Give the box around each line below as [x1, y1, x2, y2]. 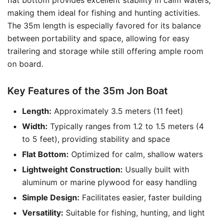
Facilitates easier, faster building [80, 192, 202, 202]
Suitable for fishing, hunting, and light [63, 208, 205, 218]
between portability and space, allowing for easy [7, 33, 190, 43]
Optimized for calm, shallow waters [69, 149, 203, 159]
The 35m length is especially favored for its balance [7, 21, 201, 30]
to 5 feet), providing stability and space [22, 134, 170, 144]
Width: [22, 121, 48, 131]
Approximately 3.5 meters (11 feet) [52, 106, 183, 116]
